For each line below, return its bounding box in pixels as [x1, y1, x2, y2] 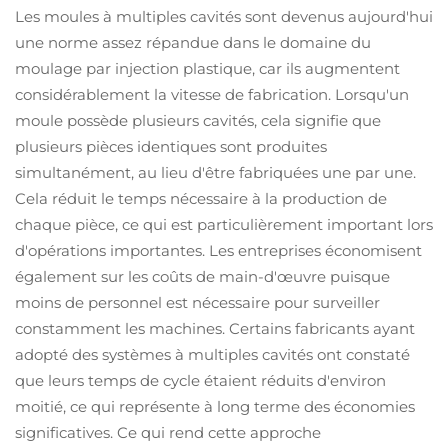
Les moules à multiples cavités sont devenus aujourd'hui [15, 7, 433, 26]
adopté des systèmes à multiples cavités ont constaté [15, 345, 410, 364]
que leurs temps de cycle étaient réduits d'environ [15, 371, 386, 390]
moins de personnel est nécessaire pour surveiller [15, 293, 380, 312]
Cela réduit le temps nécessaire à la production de [15, 189, 387, 208]
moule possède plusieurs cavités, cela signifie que [15, 111, 381, 130]
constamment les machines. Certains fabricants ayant [15, 319, 415, 338]
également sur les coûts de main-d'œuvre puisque [15, 267, 390, 286]
